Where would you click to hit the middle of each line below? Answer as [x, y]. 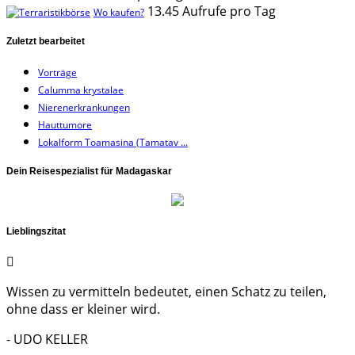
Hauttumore [65, 125]
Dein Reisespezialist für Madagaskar [89, 172]
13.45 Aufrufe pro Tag [212, 11]
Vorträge [57, 73]
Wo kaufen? [119, 13]
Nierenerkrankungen [84, 108]
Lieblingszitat [36, 232]
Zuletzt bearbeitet [46, 42]
